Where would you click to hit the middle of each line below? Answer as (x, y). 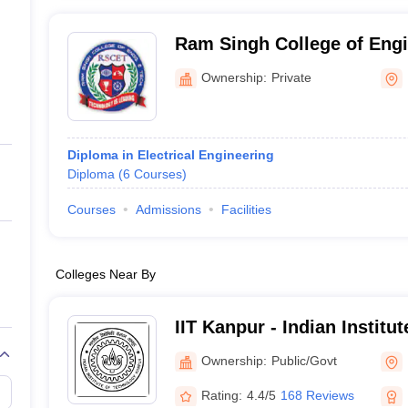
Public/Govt (304, 360)
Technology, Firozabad (272, 67)
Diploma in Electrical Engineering (170, 155)
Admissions (168, 209)
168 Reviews (317, 395)
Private (291, 77)
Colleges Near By (105, 274)
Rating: (221, 395)
